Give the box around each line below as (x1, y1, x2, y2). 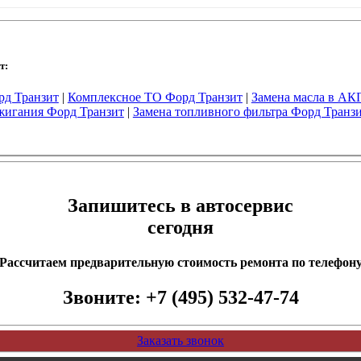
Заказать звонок (137, 334, 224, 348)
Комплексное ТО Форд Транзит (67, 89, 243, 104)
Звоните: (62, 287, 146, 309)
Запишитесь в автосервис (68, 194, 293, 216)
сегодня (147, 216, 214, 238)
